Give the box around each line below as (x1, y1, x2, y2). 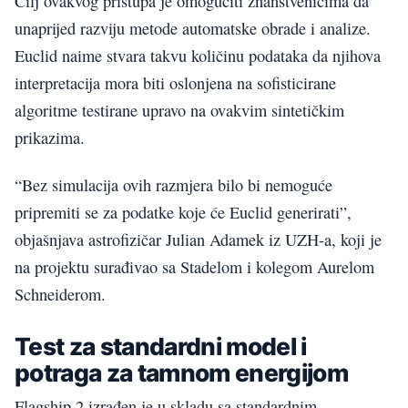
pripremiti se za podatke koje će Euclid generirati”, (15, 201, 352, 224)
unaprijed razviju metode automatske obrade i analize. (15, 16, 371, 39)
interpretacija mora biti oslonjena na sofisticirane (15, 71, 336, 94)
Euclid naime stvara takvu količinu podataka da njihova (15, 44, 381, 66)
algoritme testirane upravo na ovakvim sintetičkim (15, 98, 344, 121)
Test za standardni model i (15, 331, 307, 361)
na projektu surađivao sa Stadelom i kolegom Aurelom (15, 256, 374, 279)
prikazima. (15, 126, 85, 148)
